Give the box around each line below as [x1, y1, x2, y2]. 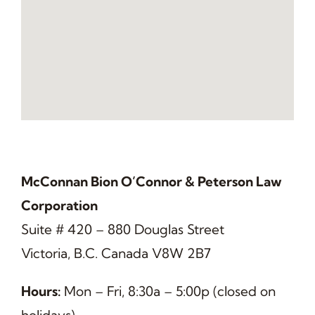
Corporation [20, 197, 98, 214]
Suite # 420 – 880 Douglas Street [20, 221, 224, 238]
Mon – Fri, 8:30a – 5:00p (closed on [63, 283, 276, 300]
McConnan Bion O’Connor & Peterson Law [20, 173, 282, 191]
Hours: [20, 283, 64, 300]
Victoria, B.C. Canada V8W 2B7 [20, 245, 211, 262]
